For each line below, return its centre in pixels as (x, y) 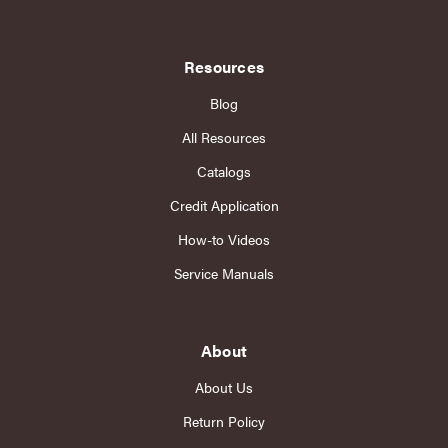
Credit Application (224, 205)
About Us (224, 386)
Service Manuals (224, 272)
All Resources (224, 137)
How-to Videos (224, 238)
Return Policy (224, 420)
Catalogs (224, 171)
